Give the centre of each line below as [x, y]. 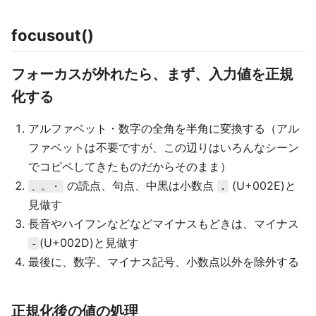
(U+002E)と [262, 186]
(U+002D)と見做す [89, 243]
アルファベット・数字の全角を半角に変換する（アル [164, 129]
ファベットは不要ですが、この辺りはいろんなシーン [164, 148]
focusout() [53, 36]
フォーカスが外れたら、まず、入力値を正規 [152, 74]
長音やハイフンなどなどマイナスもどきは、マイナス [164, 224]
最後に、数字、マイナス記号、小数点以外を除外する [164, 262]
